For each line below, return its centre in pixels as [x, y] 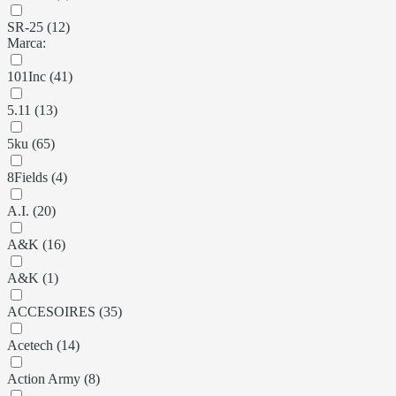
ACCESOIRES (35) [65, 311]
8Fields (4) [37, 177]
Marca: [27, 42]
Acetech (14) [43, 345]
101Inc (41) [40, 76]
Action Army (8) [53, 378]
